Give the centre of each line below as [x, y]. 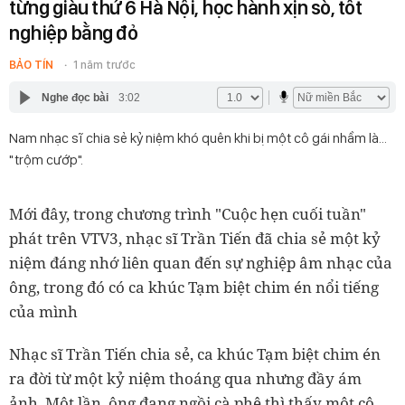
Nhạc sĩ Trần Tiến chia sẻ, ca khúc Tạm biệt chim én [195, 354]
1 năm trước [104, 65]
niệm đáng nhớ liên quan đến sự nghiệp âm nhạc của [201, 263]
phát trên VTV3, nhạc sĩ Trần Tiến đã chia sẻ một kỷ [195, 238]
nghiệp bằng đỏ [73, 33]
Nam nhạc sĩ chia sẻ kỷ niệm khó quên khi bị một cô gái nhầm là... [198, 138]
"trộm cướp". [46, 160]
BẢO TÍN [31, 65]
